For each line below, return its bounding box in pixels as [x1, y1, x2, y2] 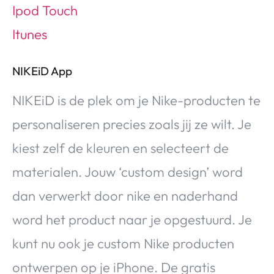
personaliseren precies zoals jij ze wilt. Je [12, 115, 251, 133]
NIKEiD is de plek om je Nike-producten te [12, 91, 261, 109]
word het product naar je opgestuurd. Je [12, 210, 252, 228]
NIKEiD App [12, 63, 72, 78]
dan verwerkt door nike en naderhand [12, 187, 238, 204]
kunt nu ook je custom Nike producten [12, 234, 234, 252]
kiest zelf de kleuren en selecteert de [12, 139, 229, 157]
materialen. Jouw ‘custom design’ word [12, 163, 243, 180]
